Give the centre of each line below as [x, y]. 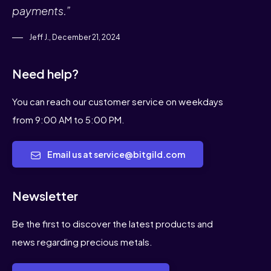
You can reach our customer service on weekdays [118, 102]
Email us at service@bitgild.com [116, 155]
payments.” [41, 11]
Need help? [45, 74]
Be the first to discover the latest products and [113, 224]
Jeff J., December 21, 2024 [74, 38]
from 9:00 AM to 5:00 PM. [68, 120]
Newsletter [45, 196]
